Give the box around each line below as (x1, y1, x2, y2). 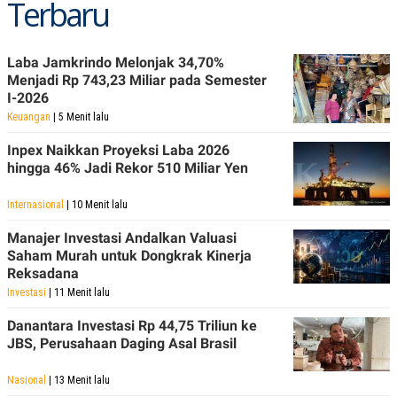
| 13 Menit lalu (46, 373, 110, 386)
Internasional (7, 198, 64, 211)
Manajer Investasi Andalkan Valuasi (7, 229, 237, 246)
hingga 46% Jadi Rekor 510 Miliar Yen (7, 159, 248, 176)
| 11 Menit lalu (46, 285, 110, 299)
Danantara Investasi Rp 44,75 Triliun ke (7, 316, 257, 334)
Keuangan (7, 110, 51, 123)
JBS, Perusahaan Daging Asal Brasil (7, 334, 237, 352)
